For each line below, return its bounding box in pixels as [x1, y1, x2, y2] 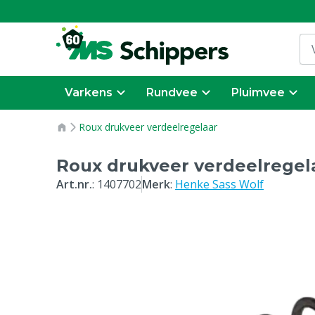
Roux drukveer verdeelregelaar [79, 120, 217, 134]
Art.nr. [56, 176, 92, 192]
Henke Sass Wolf [175, 176, 264, 192]
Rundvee [146, 86, 198, 99]
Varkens [65, 86, 112, 99]
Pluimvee [231, 86, 285, 99]
